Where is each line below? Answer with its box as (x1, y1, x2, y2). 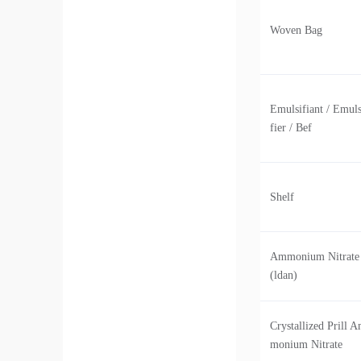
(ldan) (269, 269, 297, 281)
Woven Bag (269, 24, 322, 36)
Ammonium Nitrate (269, 251, 359, 263)
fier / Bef (269, 122, 312, 134)
